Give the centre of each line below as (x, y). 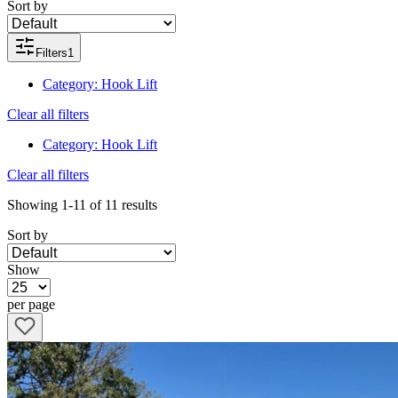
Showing (34, 205)
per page (31, 305)
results (139, 205)
